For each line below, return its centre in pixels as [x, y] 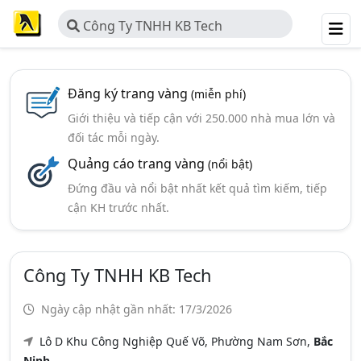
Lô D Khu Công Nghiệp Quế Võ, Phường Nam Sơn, [175, 341]
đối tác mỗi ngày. [113, 137]
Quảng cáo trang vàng [137, 164]
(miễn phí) [218, 94]
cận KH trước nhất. [118, 207]
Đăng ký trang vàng [129, 93]
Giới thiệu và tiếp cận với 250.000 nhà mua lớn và [201, 118]
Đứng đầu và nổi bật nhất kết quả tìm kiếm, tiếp [197, 188]
